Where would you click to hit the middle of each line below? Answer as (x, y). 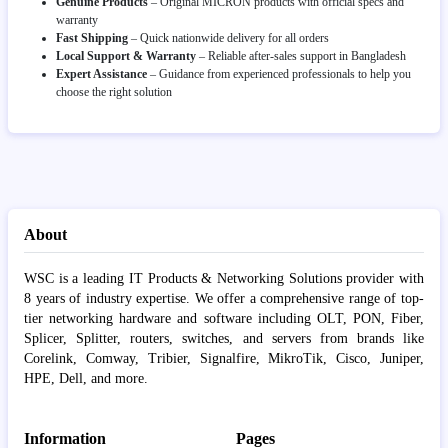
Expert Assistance (101, 73)
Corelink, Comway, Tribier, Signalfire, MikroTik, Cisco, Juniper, (224, 358)
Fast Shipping (92, 37)
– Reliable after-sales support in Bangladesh (301, 55)
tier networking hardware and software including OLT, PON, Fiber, (224, 318)
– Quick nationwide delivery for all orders (228, 37)
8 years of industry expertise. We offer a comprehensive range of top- (224, 298)
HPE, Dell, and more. (86, 378)
